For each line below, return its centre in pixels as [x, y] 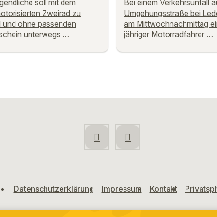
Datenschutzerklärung [54, 189]
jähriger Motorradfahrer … [169, 34]
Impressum [122, 189]
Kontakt [163, 189]
